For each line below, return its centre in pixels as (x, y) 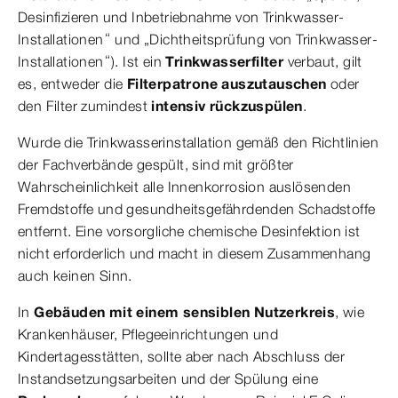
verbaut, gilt (325, 61)
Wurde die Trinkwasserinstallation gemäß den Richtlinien (198, 142)
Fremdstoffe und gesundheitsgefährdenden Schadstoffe (197, 209)
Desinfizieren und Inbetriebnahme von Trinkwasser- (181, 17)
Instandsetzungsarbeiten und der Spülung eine (168, 378)
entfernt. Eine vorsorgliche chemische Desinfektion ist (189, 231)
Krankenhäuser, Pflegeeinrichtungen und (148, 334)
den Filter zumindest (85, 106)
